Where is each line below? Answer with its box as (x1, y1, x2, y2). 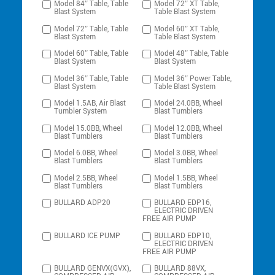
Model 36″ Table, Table (54, 73, 129, 84)
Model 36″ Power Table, (154, 73, 232, 84)
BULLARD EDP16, (154, 198, 212, 209)
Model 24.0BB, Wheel (154, 98, 223, 109)
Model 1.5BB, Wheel (154, 172, 219, 184)
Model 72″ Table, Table (54, 23, 129, 34)
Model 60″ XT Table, (154, 23, 220, 34)
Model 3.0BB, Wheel (154, 148, 219, 159)
